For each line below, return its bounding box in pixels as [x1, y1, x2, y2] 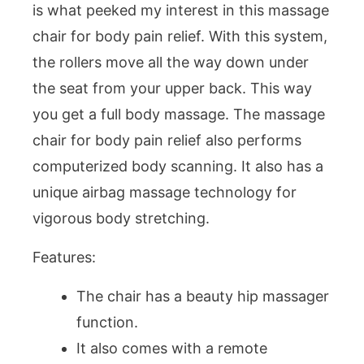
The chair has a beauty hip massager [76, 287, 329, 305]
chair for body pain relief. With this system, [32, 27, 327, 45]
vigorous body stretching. [32, 209, 210, 227]
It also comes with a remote [76, 339, 267, 357]
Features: [32, 248, 96, 266]
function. [76, 313, 138, 331]
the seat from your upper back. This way [32, 79, 312, 97]
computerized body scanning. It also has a [32, 157, 323, 175]
